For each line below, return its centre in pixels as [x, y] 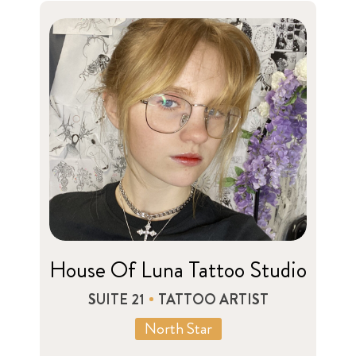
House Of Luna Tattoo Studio [178, 270]
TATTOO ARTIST [213, 299]
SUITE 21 [116, 299]
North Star [178, 328]
